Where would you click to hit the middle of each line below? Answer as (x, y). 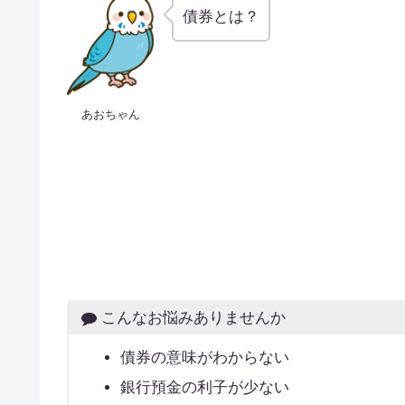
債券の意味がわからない (204, 357)
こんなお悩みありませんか (193, 318)
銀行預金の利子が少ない (204, 388)
